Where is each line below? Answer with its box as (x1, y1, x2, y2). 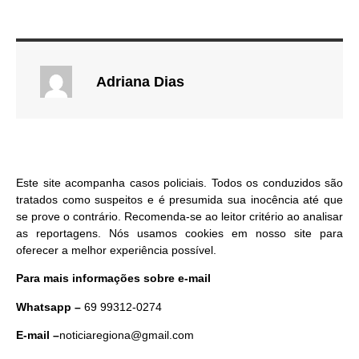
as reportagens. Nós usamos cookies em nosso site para (16, 226, 343, 240)
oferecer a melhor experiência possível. (16, 243, 216, 256)
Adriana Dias (96, 74, 184, 91)
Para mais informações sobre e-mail (16, 272, 211, 285)
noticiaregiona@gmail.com (59, 328, 194, 341)
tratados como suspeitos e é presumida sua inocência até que (16, 192, 343, 206)
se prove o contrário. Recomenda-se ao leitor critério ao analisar (16, 209, 343, 223)
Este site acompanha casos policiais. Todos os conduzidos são (16, 175, 343, 189)
